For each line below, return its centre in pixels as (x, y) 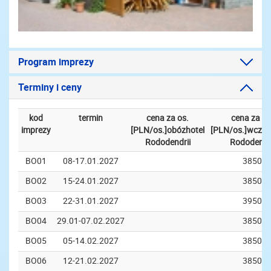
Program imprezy (56, 62)
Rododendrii (168, 142)
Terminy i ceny (50, 87)
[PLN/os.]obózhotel (168, 130)
